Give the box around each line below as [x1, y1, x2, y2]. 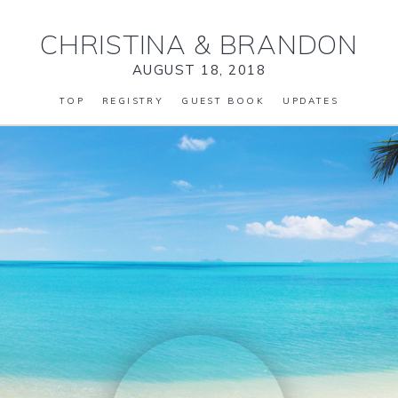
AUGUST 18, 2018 [131, 61, 267, 78]
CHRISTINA [40, 28, 195, 61]
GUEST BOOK [181, 95, 266, 107]
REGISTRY [102, 95, 164, 107]
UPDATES [283, 95, 339, 107]
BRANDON [211, 28, 358, 61]
